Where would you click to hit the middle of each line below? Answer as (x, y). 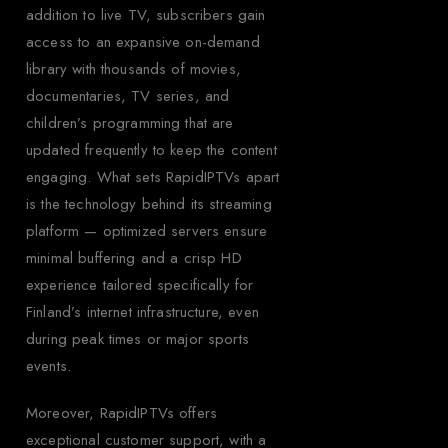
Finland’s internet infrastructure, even (142, 311)
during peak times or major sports (137, 338)
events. (49, 365)
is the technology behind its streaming (149, 203)
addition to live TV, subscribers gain (146, 14)
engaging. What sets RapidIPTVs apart (153, 176)
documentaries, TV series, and (128, 95)
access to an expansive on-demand (143, 41)
